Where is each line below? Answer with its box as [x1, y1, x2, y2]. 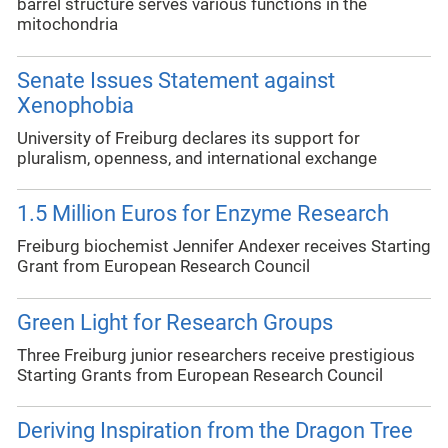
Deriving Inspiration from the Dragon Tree [17, 418, 413, 444]
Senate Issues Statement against [17, 67, 335, 93]
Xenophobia [17, 92, 134, 118]
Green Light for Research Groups [17, 309, 333, 335]
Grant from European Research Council [17, 257, 310, 277]
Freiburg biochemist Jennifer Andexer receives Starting [17, 237, 431, 257]
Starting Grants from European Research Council [17, 365, 383, 385]
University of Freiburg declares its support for [17, 128, 360, 148]
